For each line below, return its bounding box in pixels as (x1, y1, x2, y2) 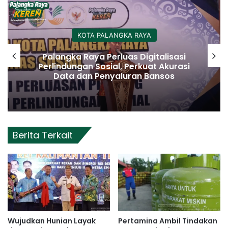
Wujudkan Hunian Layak (8, 216, 96, 226)
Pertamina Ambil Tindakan (118, 216, 217, 226)
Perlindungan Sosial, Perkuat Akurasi (38, 60, 190, 72)
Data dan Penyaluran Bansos (53, 70, 175, 82)
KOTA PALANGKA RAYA (77, 31, 151, 39)
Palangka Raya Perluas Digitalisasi (42, 50, 186, 63)
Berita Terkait (13, 128, 73, 141)
